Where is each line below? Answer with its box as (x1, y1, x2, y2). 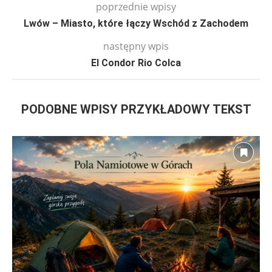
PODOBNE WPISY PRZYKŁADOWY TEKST (21, 102, 251, 117)
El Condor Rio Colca (91, 57, 181, 69)
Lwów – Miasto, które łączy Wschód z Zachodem (24, 18, 248, 30)
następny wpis (103, 39, 169, 53)
